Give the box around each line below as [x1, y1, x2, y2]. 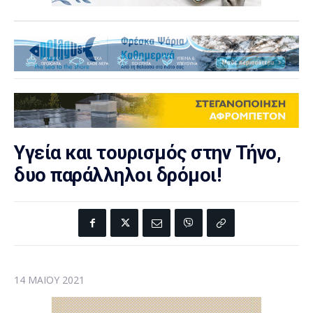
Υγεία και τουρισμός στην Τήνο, [14, 142, 281, 165]
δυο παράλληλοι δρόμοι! [14, 164, 221, 187]
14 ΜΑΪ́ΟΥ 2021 [14, 273, 85, 287]
